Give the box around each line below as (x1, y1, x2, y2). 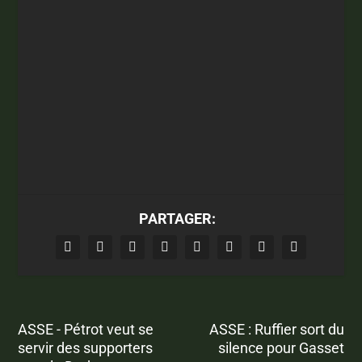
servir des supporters (18, 339, 154, 357)
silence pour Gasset (217, 339, 344, 357)
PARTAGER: (138, 210, 216, 228)
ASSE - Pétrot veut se (18, 321, 154, 339)
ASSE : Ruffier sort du (208, 321, 344, 339)
